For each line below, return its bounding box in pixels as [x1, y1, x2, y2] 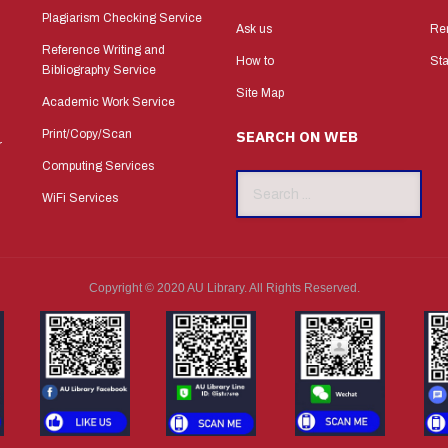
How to [236, 54, 274, 69]
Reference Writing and [42, 43, 165, 58]
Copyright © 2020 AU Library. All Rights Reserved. [88, 281, 360, 296]
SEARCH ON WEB [236, 127, 358, 147]
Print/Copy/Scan [42, 127, 132, 142]
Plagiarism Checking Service [42, 11, 202, 26]
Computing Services [42, 159, 154, 174]
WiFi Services [42, 191, 118, 206]
